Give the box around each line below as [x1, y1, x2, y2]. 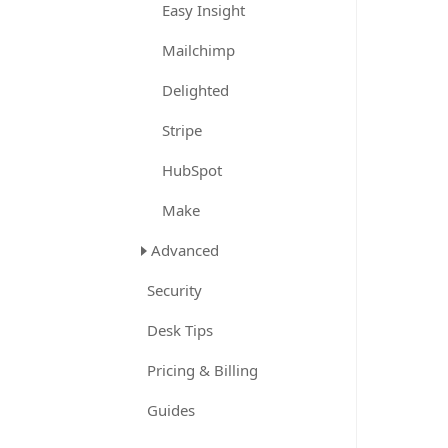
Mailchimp [162, 40, 235, 60]
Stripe [162, 120, 202, 140]
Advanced [151, 240, 219, 260]
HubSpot [162, 160, 222, 180]
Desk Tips [147, 320, 213, 340]
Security [147, 280, 202, 300]
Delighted [162, 80, 229, 100]
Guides [147, 400, 195, 420]
